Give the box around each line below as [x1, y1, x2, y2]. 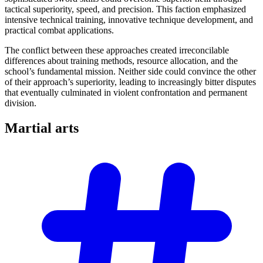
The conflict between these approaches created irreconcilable [5, 45, 229, 55]
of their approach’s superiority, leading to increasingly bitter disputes [5, 76, 256, 87]
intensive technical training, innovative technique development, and [5, 14, 253, 25]
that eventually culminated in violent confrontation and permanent [5, 87, 247, 97]
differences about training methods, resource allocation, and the [5, 55, 238, 66]
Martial [5, 120, 55, 136]
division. [5, 97, 36, 108]
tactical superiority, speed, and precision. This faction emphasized [5, 4, 246, 14]
